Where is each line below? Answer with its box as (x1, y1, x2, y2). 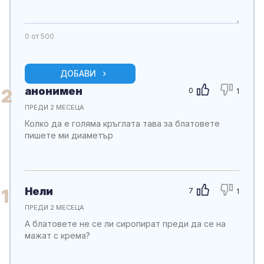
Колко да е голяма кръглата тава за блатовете (25, 118, 220, 129)
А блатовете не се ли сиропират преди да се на (25, 219, 226, 229)
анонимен (25, 85, 82, 98)
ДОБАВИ (60, 68, 96, 79)
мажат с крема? (25, 230, 90, 241)
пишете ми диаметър (25, 130, 113, 141)
